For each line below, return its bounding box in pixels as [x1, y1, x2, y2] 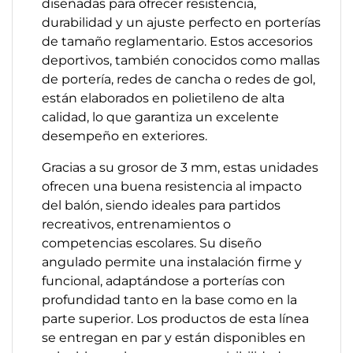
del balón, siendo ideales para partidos [42, 198, 281, 213]
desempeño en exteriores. [42, 128, 207, 143]
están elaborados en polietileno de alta [42, 91, 284, 106]
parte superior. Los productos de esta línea [42, 311, 309, 326]
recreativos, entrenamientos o [42, 217, 231, 232]
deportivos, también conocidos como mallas [42, 53, 320, 68]
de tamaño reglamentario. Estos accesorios [42, 34, 313, 49]
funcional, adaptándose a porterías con [42, 273, 285, 288]
